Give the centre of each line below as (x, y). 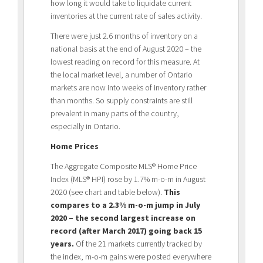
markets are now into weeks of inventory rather (128, 87)
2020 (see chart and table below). (107, 192)
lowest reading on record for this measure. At (125, 61)
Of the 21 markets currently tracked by (138, 243)
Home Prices (75, 146)
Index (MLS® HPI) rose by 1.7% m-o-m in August (128, 179)
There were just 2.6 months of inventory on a (124, 36)
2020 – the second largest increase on (123, 218)
